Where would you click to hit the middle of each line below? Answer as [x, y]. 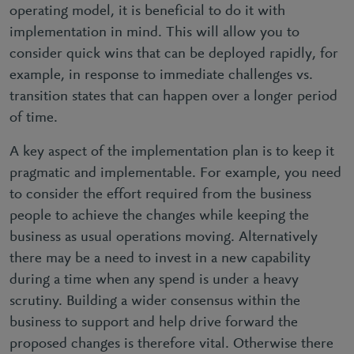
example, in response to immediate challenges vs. [161, 75]
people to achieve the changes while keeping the [159, 216]
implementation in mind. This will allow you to [154, 32]
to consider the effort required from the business [160, 194]
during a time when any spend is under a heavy [154, 280]
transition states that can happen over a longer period [173, 96]
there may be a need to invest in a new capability [160, 258]
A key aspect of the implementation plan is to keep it [172, 152]
